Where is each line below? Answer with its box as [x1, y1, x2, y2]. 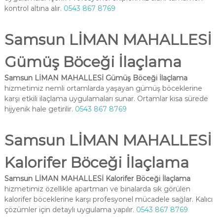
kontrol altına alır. [4, 4, 64, 13]
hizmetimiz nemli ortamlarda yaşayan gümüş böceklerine [4, 84, 202, 93]
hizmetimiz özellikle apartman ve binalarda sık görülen [4, 184, 190, 193]
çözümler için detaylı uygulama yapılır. [4, 205, 136, 214]
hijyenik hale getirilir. [4, 105, 75, 113]
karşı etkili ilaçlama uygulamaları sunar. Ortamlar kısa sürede [4, 94, 208, 103]
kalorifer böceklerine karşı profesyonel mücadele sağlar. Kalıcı [4, 195, 213, 204]
